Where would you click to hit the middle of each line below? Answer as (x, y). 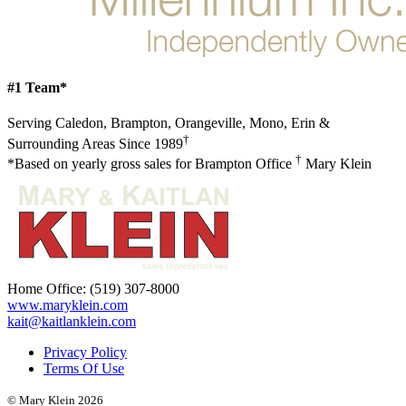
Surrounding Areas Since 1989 (95, 143)
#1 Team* (37, 88)
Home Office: (48, 289)
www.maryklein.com (68, 305)
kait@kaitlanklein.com (72, 322)
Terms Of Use (84, 369)
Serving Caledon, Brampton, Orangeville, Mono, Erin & (169, 123)
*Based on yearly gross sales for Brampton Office (151, 164)
